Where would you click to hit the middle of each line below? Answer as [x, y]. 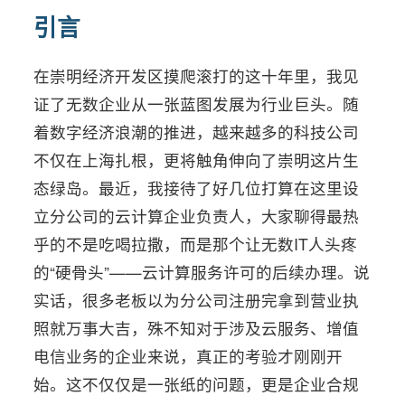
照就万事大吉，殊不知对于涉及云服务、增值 [197, 328]
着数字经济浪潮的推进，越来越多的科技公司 [197, 132]
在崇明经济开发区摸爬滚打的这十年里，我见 [197, 75]
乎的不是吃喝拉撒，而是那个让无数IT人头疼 [196, 244]
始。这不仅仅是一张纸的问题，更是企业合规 [197, 384]
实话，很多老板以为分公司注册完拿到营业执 [197, 300]
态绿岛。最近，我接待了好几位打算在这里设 [197, 188]
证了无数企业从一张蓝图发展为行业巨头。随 [197, 104]
